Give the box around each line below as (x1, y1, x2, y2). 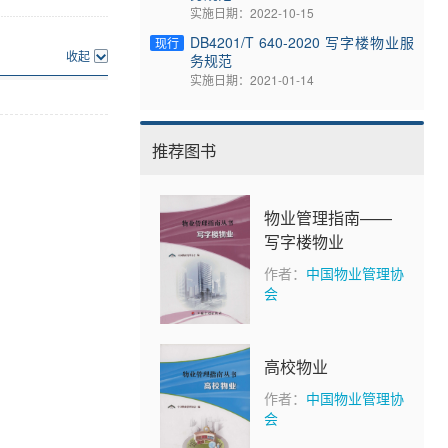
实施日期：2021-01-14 (190, 70, 314, 88)
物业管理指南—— (264, 205, 392, 229)
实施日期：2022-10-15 (190, 3, 314, 21)
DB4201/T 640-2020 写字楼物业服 (190, 31, 414, 52)
